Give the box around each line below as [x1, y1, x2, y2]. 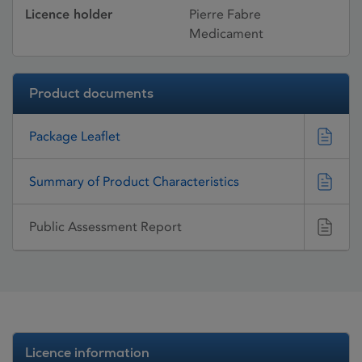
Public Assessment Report [29, 219, 182, 235]
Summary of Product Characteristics [29, 173, 239, 189]
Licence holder [25, 6, 112, 22]
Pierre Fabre [189, 6, 261, 22]
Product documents [29, 85, 154, 102]
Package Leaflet [29, 128, 120, 144]
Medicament [189, 26, 263, 41]
